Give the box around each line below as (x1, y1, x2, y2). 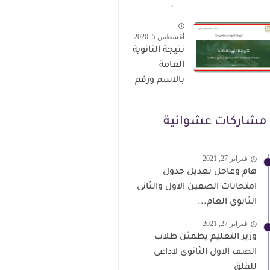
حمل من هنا (136, 22, 184, 32)
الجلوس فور (136, 90, 184, 101)
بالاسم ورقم (135, 75, 184, 86)
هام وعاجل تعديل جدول (163, 167, 257, 177)
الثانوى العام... (198, 197, 257, 207)
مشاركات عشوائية (163, 115, 267, 129)
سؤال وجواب (133, 7, 184, 17)
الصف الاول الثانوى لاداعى (154, 247, 257, 257)
